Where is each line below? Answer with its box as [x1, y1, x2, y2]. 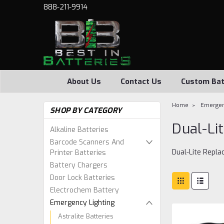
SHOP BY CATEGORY [50, 105, 121, 115]
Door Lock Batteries [50, 173, 115, 182]
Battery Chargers [50, 160, 107, 170]
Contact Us [120, 76, 161, 86]
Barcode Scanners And [50, 137, 124, 147]
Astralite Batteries [58, 211, 113, 220]
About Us [66, 76, 101, 86]
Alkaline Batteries [50, 125, 108, 134]
